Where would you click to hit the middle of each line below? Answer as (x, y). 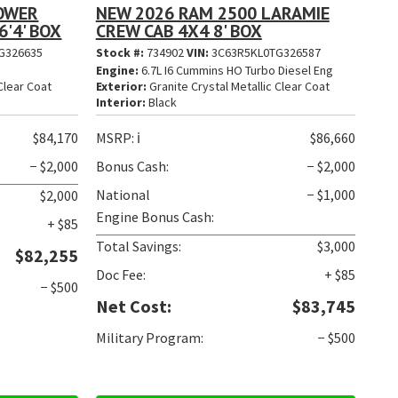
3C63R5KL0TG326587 (266, 52)
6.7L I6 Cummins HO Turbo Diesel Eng (235, 70)
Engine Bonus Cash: (155, 216)
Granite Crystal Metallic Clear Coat (238, 86)
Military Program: (149, 337)
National (123, 194)
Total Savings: (138, 246)
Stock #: (121, 52)
